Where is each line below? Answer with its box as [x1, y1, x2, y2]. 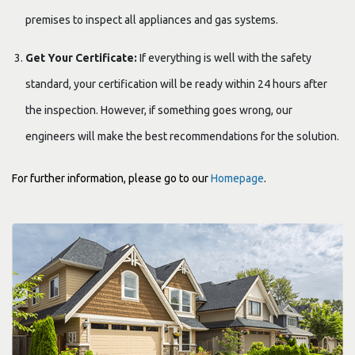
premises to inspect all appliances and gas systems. [25, 13, 278, 26]
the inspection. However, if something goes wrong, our [25, 103, 292, 116]
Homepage [211, 171, 264, 185]
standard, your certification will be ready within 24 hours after [25, 77, 327, 90]
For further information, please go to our [12, 171, 211, 185]
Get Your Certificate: [25, 51, 139, 64]
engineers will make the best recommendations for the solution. [25, 129, 339, 143]
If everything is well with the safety [139, 51, 311, 64]
